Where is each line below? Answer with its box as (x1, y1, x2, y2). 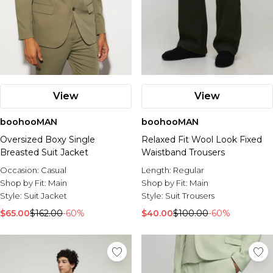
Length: (141, 165, 173, 175)
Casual (41, 165, 66, 175)
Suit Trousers (165, 191, 214, 200)
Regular (173, 165, 204, 175)
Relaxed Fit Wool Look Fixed (141, 134, 262, 145)
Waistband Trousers (141, 147, 225, 158)
